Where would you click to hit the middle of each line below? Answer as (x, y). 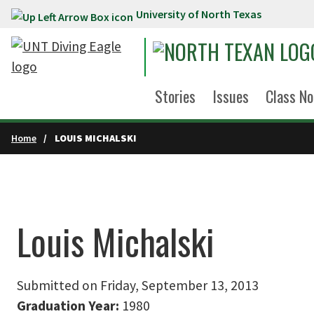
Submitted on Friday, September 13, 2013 (138, 285)
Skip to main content (69, 17)
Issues (231, 96)
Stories (175, 96)
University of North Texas (199, 14)
